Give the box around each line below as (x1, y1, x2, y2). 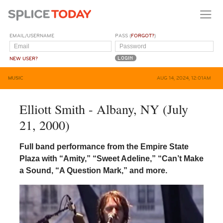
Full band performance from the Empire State (19, 142, 189, 151)
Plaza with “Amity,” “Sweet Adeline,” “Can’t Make (19, 154, 204, 163)
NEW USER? (9, 55, 38, 62)
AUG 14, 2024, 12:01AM (156, 75, 211, 81)
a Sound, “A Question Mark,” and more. (19, 166, 167, 175)
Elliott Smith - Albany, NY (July (19, 100, 188, 117)
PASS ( (115, 32, 131, 39)
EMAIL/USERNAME (9, 32, 55, 39)
